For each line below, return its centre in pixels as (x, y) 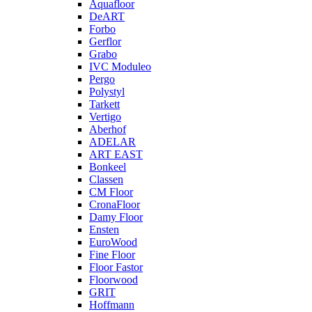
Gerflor (105, 41)
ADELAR (112, 142)
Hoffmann (112, 305)
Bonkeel (108, 167)
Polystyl (107, 92)
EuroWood (113, 242)
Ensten (104, 229)
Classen (106, 179)
